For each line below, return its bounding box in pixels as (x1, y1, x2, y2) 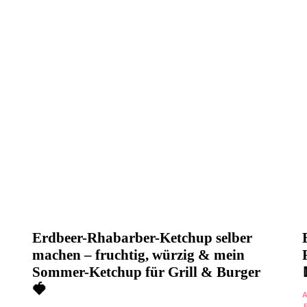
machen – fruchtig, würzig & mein (32, 246, 245, 263)
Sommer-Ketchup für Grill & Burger (32, 263, 261, 280)
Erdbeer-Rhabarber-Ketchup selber (32, 229, 253, 246)
